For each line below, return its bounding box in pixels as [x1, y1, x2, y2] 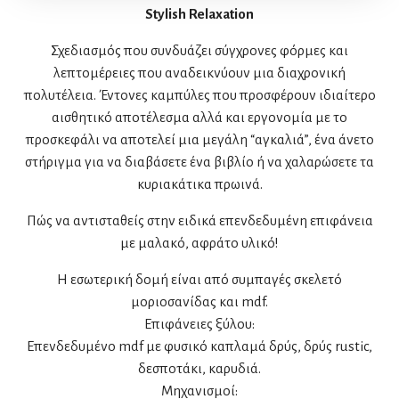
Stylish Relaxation [145, 5, 254, 21]
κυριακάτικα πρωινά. [136, 175, 263, 191]
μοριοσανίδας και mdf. [131, 293, 268, 309]
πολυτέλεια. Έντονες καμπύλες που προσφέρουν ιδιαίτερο [23, 86, 376, 102]
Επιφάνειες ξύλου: [144, 315, 255, 331]
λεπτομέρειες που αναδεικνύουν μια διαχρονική [53, 64, 346, 80]
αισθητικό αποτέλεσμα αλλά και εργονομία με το [52, 109, 347, 125]
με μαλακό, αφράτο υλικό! [120, 234, 279, 250]
